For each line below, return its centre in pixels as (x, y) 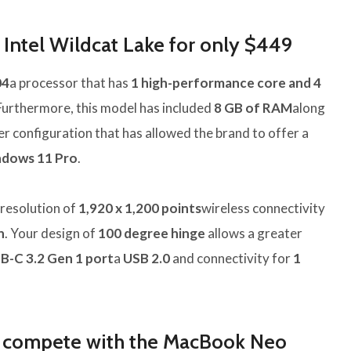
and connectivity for (232, 259)
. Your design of (51, 233)
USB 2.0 (147, 259)
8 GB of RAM (253, 108)
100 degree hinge (152, 233)
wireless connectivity (263, 208)
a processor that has (70, 83)
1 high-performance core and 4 (226, 83)
